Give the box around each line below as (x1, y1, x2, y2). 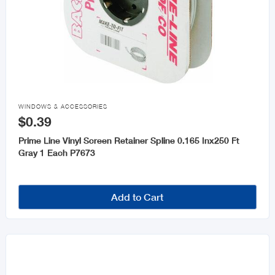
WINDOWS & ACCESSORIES (18, 103, 107, 110)
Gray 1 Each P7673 (18, 147, 95, 158)
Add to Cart (111, 191, 164, 203)
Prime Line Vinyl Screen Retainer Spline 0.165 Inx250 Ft (18, 135, 239, 146)
